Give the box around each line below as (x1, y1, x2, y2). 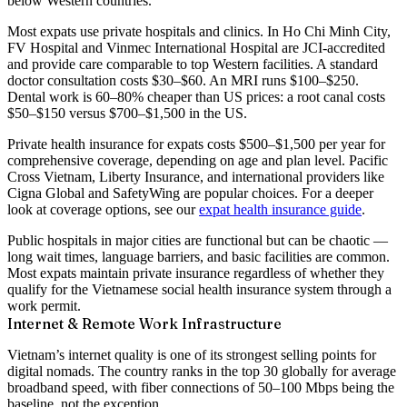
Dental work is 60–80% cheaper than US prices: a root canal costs (7, 88, 385, 104)
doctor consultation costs (7, 72, 152, 88)
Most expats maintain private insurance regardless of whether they (7, 264, 384, 281)
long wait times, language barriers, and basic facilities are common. (7, 248, 390, 264)
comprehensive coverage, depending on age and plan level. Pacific (7, 152, 388, 168)
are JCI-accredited (278, 39, 385, 55)
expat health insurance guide (199, 201, 362, 217)
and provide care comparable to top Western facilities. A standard (7, 55, 378, 72)
